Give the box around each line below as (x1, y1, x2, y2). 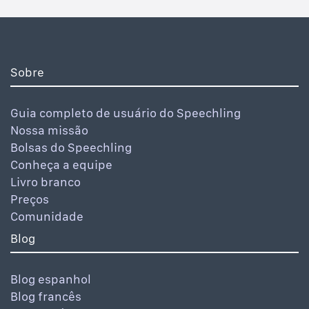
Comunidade (10, 209, 83, 224)
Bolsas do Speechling (10, 140, 132, 155)
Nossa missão (10, 123, 88, 138)
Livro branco (10, 175, 81, 190)
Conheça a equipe (10, 157, 112, 172)
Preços (10, 192, 49, 207)
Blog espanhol (10, 272, 91, 287)
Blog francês (10, 289, 81, 304)
